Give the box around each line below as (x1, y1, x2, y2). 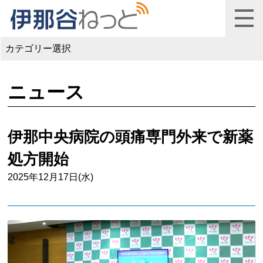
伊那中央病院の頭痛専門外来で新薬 (8, 128, 254, 145)
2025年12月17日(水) (8, 171, 94, 182)
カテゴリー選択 (5, 43, 71, 54)
